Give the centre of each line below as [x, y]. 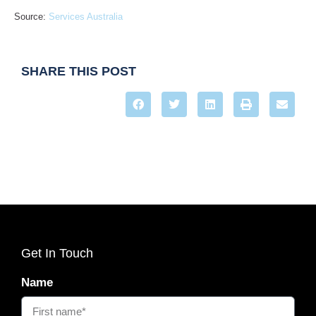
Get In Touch [57, 253]
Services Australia [86, 16]
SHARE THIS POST [79, 71]
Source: [31, 16]
